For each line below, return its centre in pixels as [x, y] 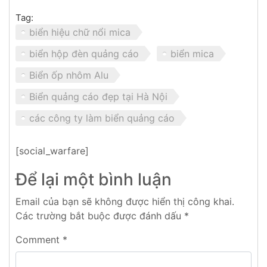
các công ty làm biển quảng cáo [102, 118]
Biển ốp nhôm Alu [69, 75]
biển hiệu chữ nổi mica [80, 32]
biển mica [192, 54]
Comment [39, 240]
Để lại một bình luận [94, 180]
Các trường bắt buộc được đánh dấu [100, 216]
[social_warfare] [52, 151]
